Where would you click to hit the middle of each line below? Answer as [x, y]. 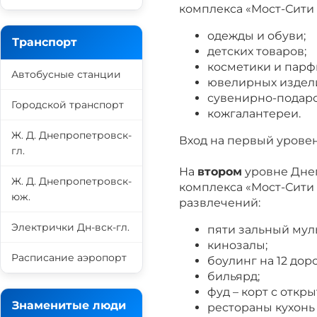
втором [220, 172]
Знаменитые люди [69, 305]
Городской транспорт [68, 105]
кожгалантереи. [254, 114]
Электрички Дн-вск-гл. [70, 227]
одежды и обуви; [257, 36]
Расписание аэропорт [69, 258]
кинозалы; [237, 245]
